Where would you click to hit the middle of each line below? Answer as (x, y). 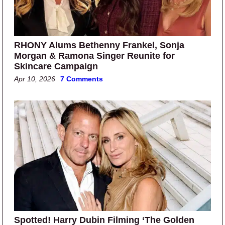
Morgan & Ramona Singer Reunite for (94, 55)
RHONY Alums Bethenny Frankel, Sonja (99, 45)
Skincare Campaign (56, 66)
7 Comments (82, 79)
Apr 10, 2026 (35, 79)
